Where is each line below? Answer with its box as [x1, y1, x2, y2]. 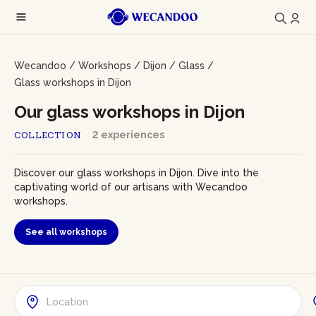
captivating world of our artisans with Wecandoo [14, 181, 248, 193]
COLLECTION [14, 130, 81, 140]
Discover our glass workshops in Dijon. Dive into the [14, 167, 259, 178]
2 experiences [92, 129, 164, 140]
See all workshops [25, 227, 107, 237]
